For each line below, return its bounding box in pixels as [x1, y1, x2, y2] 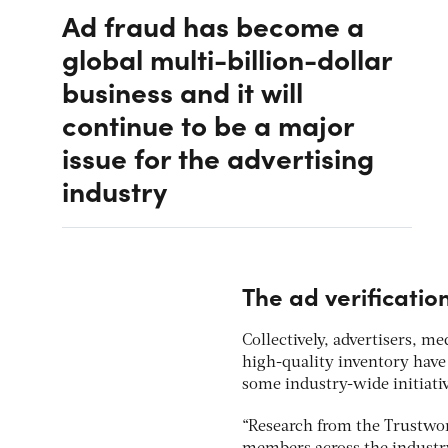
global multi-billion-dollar [62, 38, 392, 77]
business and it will [62, 71, 303, 110]
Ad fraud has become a [62, 5, 364, 44]
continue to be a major [62, 104, 354, 143]
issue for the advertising [62, 137, 374, 176]
